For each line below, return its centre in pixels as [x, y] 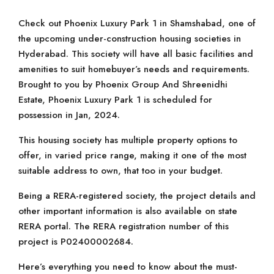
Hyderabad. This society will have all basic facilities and [136, 54]
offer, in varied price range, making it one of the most [132, 155]
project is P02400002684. [76, 242]
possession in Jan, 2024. [69, 115]
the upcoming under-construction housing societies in [130, 39]
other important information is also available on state [128, 211]
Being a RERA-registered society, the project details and [137, 196]
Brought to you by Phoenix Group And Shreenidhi [123, 84]
